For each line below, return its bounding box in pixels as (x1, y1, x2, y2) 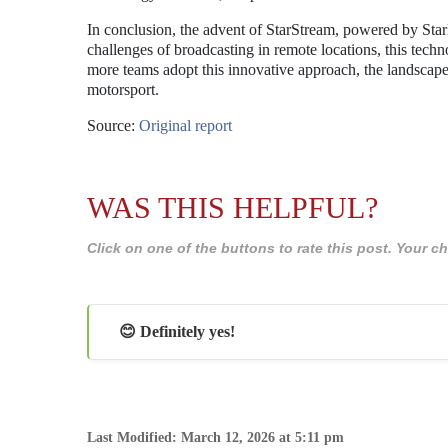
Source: (87, 117, 139, 134)
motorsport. (87, 81, 159, 98)
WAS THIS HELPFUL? (87, 191, 378, 224)
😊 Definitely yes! (119, 322, 235, 340)
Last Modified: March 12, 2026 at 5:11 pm (87, 429, 344, 445)
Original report (139, 117, 232, 134)
